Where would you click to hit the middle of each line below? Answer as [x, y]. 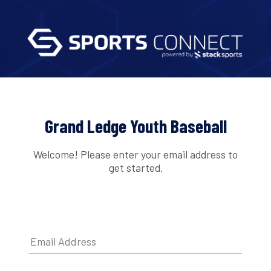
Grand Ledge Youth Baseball [135, 126]
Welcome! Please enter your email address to [135, 154]
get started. [135, 167]
